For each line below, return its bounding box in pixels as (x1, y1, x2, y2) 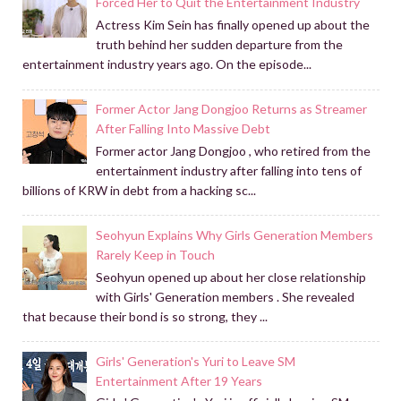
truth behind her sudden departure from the (96, 37, 344, 53)
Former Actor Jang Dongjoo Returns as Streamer (96, 101, 368, 117)
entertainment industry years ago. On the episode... (21, 56, 311, 73)
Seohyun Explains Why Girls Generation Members (96, 226, 374, 243)
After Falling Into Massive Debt (96, 121, 271, 137)
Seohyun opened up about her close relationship (96, 269, 367, 285)
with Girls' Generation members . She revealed (96, 288, 355, 304)
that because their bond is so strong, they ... (21, 308, 268, 324)
